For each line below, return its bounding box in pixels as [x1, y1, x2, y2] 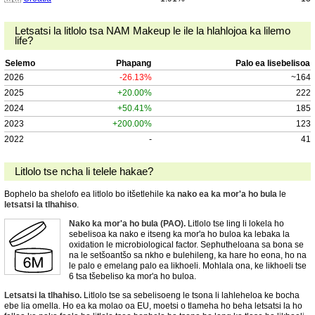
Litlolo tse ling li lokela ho [186, 218, 284, 229]
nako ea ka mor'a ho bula [177, 188, 277, 199]
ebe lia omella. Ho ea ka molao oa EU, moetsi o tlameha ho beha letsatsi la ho [4, 300, 302, 311]
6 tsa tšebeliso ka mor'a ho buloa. [69, 271, 196, 281]
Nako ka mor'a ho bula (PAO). [69, 218, 186, 229]
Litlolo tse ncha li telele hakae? [14, 166, 153, 178]
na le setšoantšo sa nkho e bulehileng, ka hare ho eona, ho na [69, 250, 307, 260]
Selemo [5, 58, 35, 69]
